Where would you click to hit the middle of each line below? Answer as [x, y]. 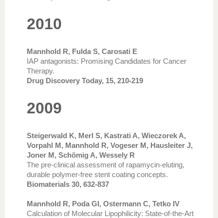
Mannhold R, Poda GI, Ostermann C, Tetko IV [103, 204]
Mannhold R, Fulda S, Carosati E [82, 51]
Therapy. [41, 71]
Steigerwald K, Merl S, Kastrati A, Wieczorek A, [106, 136]
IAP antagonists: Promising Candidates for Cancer [107, 61]
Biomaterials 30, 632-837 [68, 184]
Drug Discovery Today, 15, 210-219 [85, 81]
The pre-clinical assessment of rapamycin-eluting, [106, 165]
